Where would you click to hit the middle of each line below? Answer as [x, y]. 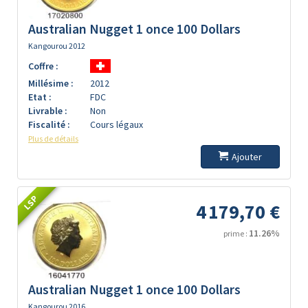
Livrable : [48, 111]
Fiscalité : [49, 124]
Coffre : [43, 66]
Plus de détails [53, 139]
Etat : [40, 97]
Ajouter [247, 157]
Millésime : [51, 83]
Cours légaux [117, 124]
